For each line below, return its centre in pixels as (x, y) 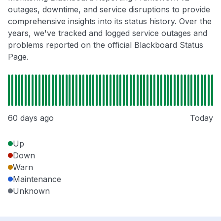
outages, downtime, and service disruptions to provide (109, 9)
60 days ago (31, 118)
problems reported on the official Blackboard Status (106, 45)
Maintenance (37, 179)
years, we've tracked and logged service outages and (108, 33)
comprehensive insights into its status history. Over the (110, 21)
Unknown (31, 191)
